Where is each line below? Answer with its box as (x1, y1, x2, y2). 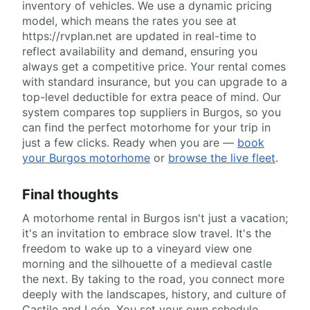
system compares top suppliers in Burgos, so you (22, 105, 281, 119)
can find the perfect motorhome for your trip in (22, 120, 271, 134)
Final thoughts (22, 186, 118, 203)
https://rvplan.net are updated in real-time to (22, 29, 257, 43)
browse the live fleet (168, 151, 275, 165)
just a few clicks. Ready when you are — (22, 136, 237, 149)
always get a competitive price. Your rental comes (22, 60, 286, 73)
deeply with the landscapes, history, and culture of (22, 287, 286, 301)
